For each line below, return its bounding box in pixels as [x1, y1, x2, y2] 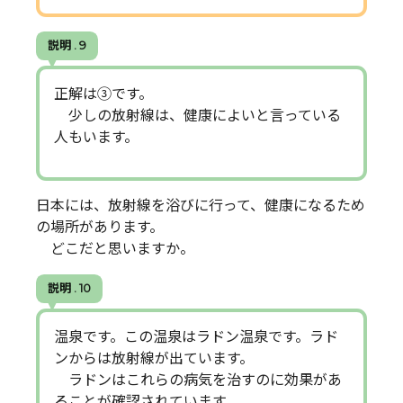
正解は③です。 [54, 85, 153, 103]
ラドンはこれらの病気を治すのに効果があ [54, 372, 342, 390]
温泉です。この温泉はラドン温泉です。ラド [54, 328, 338, 346]
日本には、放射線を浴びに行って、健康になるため [36, 196, 365, 214]
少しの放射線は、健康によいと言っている [54, 106, 341, 124]
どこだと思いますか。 [36, 239, 194, 257]
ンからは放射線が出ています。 [54, 350, 254, 368]
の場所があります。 [36, 218, 164, 236]
